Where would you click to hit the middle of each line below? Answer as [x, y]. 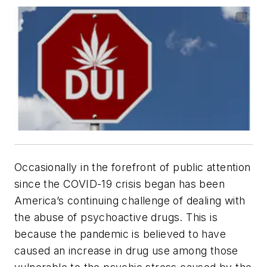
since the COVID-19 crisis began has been [119, 184]
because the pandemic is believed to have [120, 234]
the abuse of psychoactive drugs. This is [116, 217]
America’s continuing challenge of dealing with [130, 200]
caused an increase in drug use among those [126, 250]
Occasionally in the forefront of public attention [133, 167]
